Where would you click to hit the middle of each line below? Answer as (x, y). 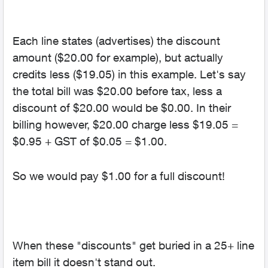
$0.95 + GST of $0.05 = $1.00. (90, 141)
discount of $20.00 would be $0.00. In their (122, 108)
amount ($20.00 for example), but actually (118, 57)
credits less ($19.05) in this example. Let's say (129, 74)
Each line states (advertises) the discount (116, 41)
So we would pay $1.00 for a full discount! (119, 176)
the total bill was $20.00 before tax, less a (117, 91)
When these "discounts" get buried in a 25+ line (133, 245)
